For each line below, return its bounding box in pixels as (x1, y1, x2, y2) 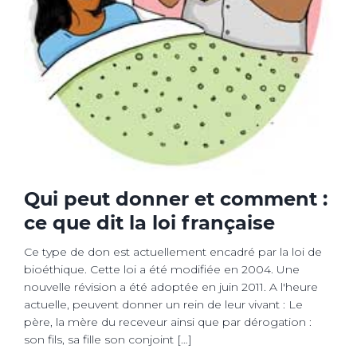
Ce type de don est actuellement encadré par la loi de (24, 245, 322, 260)
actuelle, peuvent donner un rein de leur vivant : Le (24, 297, 303, 312)
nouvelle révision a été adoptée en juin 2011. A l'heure (24, 280, 318, 295)
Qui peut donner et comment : (24, 187, 328, 211)
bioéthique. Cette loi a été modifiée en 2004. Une (24, 262, 300, 277)
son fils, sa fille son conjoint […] (24, 332, 192, 347)
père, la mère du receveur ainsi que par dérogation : (24, 315, 312, 330)
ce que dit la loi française (24, 211, 275, 235)
